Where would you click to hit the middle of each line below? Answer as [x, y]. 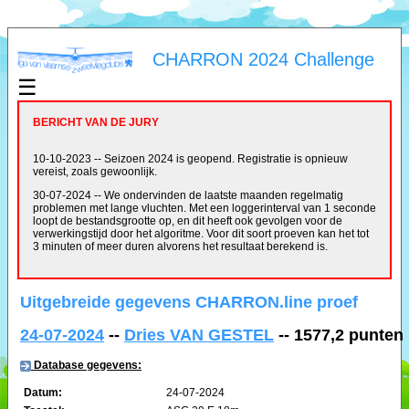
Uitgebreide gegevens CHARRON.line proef [189, 302]
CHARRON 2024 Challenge [263, 59]
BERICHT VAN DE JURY [96, 122]
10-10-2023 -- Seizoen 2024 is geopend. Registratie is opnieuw [190, 159]
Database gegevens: [86, 365]
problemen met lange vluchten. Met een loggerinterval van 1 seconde [204, 208]
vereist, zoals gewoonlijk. [95, 172]
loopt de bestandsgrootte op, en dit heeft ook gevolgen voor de [188, 221]
